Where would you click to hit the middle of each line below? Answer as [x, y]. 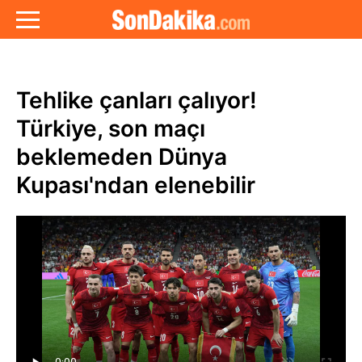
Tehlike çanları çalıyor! [137, 100]
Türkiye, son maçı [111, 128]
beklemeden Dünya [122, 157]
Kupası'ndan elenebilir [136, 185]
